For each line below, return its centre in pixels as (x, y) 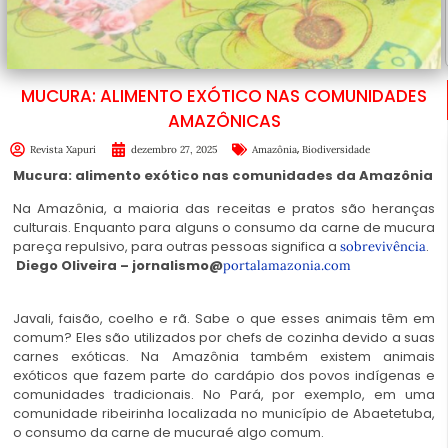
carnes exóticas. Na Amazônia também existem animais (224, 356)
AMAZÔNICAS (224, 120)
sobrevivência (383, 247)
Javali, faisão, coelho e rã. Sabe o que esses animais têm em (224, 318)
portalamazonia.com (287, 266)
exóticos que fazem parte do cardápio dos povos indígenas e (224, 375)
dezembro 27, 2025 (174, 149)
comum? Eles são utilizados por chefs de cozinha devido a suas (224, 337)
